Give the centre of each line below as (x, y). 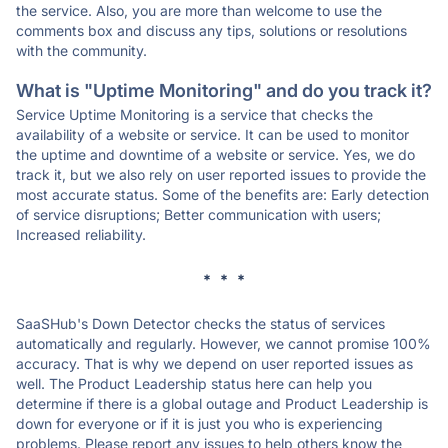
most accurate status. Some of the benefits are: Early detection (222, 194)
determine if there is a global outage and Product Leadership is (222, 403)
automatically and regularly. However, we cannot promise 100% (223, 343)
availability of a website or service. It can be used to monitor (212, 134)
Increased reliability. (81, 234)
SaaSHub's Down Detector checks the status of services (200, 323)
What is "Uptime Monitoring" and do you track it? (224, 90)
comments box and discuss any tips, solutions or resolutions (211, 30)
